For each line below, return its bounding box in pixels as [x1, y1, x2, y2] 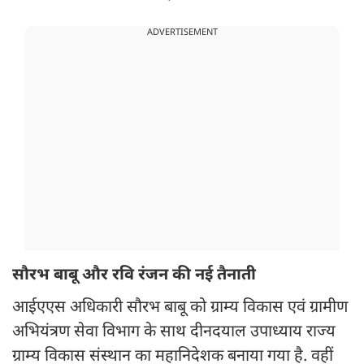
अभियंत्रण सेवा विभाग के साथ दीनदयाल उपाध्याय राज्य [12, 322, 336, 344]
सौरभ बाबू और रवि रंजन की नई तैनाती [12, 265, 256, 287]
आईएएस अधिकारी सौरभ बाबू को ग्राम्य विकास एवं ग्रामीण [12, 297, 348, 319]
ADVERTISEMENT [146, 27, 218, 39]
